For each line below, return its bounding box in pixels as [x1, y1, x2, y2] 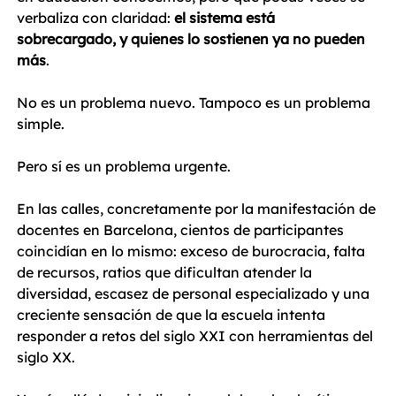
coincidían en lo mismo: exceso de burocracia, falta [17, 242, 369, 261]
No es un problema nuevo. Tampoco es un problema [17, 94, 374, 112]
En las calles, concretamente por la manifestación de [17, 200, 379, 218]
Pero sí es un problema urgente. [17, 157, 231, 176]
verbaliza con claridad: [17, 9, 174, 27]
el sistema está [174, 9, 278, 27]
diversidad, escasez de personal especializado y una [17, 285, 373, 303]
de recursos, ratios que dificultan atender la [17, 263, 316, 282]
